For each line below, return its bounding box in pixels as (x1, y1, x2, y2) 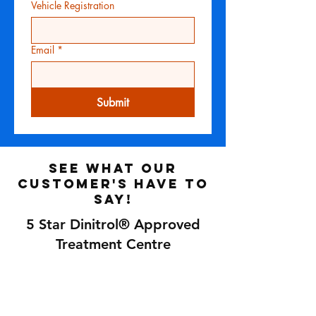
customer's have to (17, 176, 209, 192)
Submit (96, 95, 129, 110)
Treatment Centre (55, 236, 171, 253)
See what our (49, 160, 177, 176)
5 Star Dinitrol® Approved (25, 216, 200, 233)
